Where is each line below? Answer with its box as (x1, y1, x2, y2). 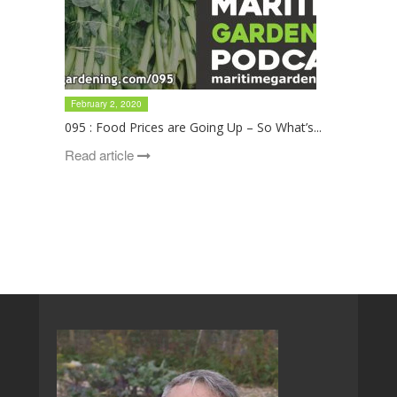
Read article (64, 145, 137, 164)
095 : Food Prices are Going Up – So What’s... (64, 119, 322, 136)
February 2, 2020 (70, 97, 142, 110)
